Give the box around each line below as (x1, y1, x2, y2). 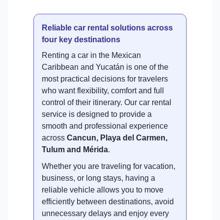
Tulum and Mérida (42, 145, 108, 154)
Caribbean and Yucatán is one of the (42, 63, 168, 72)
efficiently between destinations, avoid (42, 197, 174, 206)
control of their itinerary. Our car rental (42, 98, 171, 107)
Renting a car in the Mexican (42, 51, 141, 60)
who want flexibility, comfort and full (42, 86, 164, 95)
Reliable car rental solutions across (42, 24, 173, 32)
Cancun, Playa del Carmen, (67, 134, 167, 142)
